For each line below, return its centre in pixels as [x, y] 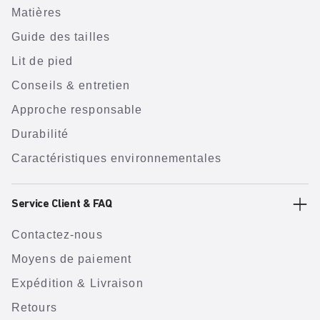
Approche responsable [77, 110]
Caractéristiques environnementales [117, 158]
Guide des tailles [61, 37]
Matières [36, 12]
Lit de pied [42, 61]
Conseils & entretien [71, 85]
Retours [34, 307]
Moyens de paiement [72, 259]
